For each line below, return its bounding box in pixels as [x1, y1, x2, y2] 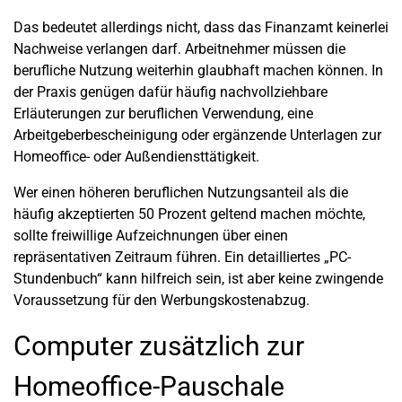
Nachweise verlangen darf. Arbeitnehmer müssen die [13, 40, 345, 57]
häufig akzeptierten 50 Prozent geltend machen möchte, [13, 205, 365, 223]
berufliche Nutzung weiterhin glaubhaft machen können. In [13, 62, 383, 79]
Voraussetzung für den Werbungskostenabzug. [13, 292, 310, 309]
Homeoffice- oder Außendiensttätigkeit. [13, 148, 259, 165]
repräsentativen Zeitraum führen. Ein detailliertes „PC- [13, 249, 351, 266]
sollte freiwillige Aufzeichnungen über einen [13, 227, 288, 244]
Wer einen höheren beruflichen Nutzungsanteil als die [13, 184, 348, 201]
